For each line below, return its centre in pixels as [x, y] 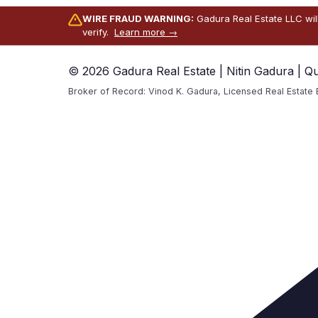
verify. [98, 32]
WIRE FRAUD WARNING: [138, 18]
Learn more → [146, 32]
